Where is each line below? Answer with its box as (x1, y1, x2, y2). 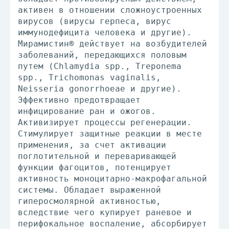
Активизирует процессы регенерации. (18, 118, 192, 127)
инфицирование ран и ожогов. (18, 106, 156, 116)
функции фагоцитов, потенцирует (18, 163, 171, 172)
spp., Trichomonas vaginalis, (18, 73, 161, 82)
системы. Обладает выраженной (18, 185, 161, 195)
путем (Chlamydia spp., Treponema (18, 61, 181, 71)
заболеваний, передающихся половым (18, 50, 187, 60)
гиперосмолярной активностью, (18, 196, 161, 206)
